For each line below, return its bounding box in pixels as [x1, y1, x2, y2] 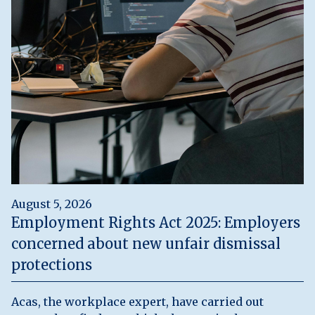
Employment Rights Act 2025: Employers [11, 213, 300, 231]
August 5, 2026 [11, 196, 92, 211]
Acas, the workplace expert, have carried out [11, 294, 264, 309]
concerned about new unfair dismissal [11, 234, 281, 252]
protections [11, 255, 92, 274]
